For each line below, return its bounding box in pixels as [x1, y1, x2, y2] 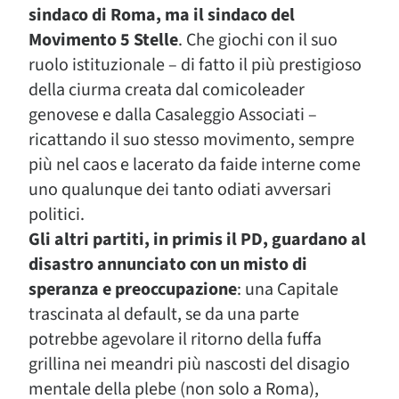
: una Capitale [237, 277, 338, 302]
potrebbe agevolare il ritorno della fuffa [28, 327, 322, 352]
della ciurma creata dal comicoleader [28, 77, 305, 102]
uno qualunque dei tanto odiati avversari [28, 177, 331, 202]
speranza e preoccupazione [28, 277, 237, 302]
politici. [28, 202, 85, 227]
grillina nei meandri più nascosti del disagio [28, 352, 350, 377]
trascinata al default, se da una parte [28, 302, 299, 327]
